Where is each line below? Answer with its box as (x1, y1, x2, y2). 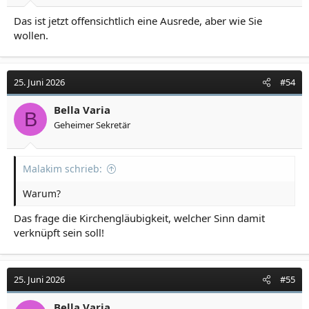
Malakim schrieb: (23, 161, 102, 175)
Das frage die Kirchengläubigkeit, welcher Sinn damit (14, 211, 265, 225)
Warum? (23, 186, 61, 200)
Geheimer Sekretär (54, 119, 130, 131)
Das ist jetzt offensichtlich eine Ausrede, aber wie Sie (14, 14, 262, 28)
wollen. (14, 28, 48, 42)
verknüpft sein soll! (14, 226, 104, 239)
